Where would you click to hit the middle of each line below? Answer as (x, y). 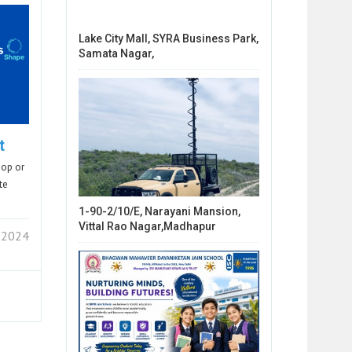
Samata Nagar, (116, 53)
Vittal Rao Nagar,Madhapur (147, 227)
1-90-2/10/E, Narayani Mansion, (159, 212)
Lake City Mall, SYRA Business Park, (168, 38)
